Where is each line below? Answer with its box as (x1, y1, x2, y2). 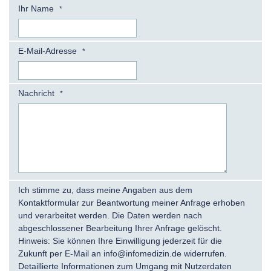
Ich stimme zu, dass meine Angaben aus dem (18, 185, 192, 195)
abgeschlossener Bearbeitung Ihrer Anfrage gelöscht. (18, 223, 222, 233)
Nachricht (18, 88, 57, 98)
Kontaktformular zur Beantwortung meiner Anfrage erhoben (18, 198, 245, 207)
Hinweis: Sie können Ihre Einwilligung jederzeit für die (18, 236, 222, 246)
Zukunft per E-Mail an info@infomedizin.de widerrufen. (18, 249, 227, 258)
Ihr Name (18, 4, 56, 13)
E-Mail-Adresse (18, 46, 79, 56)
